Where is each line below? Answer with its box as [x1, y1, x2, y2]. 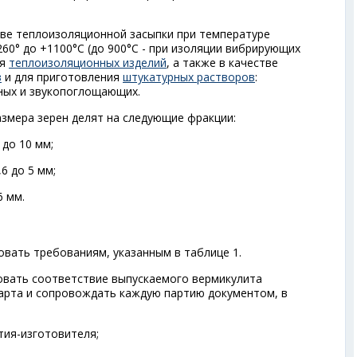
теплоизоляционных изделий [9, 55, 167, 70]
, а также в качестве [167, 55, 278, 70]
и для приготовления [2, 69, 123, 84]
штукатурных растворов [123, 69, 255, 84]
